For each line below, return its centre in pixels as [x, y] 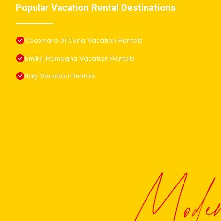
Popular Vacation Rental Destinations [96, 8]
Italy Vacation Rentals [60, 76]
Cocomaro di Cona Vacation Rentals [84, 41]
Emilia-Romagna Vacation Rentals [80, 58]
